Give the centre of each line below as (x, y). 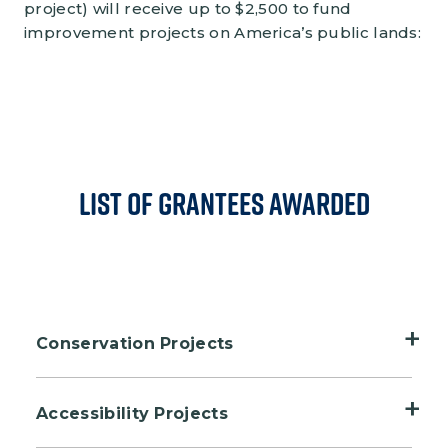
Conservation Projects (135, 343)
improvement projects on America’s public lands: (223, 32)
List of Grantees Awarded (224, 203)
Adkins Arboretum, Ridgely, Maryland (224, 389)
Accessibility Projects (132, 413)
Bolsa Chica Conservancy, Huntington (225, 434)
